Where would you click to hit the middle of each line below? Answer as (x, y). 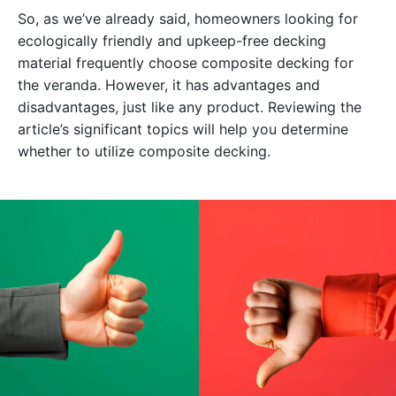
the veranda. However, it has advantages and (169, 85)
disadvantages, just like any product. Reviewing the (190, 107)
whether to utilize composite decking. (144, 152)
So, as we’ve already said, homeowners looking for (188, 19)
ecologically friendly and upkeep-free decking (172, 41)
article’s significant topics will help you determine (183, 129)
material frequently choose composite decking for (186, 63)
